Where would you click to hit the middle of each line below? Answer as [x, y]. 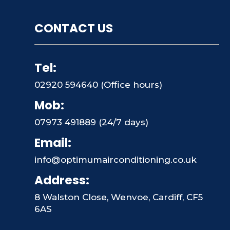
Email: [53, 143]
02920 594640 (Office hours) [99, 85]
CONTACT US [74, 28]
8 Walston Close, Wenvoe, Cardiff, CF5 [119, 197]
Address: [62, 180]
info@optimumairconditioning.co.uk [116, 160]
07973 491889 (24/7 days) [92, 122]
